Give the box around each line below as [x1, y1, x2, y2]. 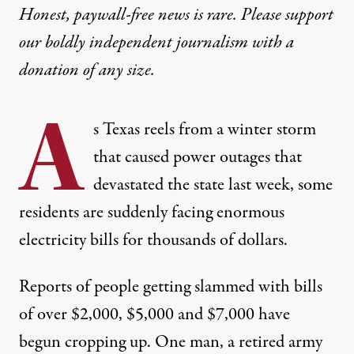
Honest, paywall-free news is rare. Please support [19, 2, 333, 28]
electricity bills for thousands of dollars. [19, 227, 288, 253]
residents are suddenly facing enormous [19, 199, 284, 225]
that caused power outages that [93, 144, 302, 170]
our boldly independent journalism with [19, 29, 286, 55]
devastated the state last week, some [93, 171, 333, 198]
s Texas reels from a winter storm [93, 116, 316, 142]
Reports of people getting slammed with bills [19, 273, 322, 299]
